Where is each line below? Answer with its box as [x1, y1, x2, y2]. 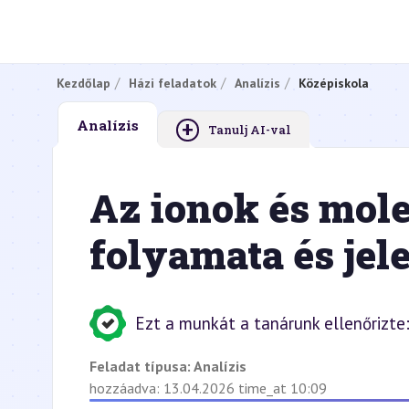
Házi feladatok [129, 74, 216, 91]
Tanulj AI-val [208, 121, 291, 138]
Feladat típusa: [89, 357, 194, 375]
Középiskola [299, 74, 369, 91]
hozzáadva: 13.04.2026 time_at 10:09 [89, 379, 327, 397]
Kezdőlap [57, 74, 110, 91]
